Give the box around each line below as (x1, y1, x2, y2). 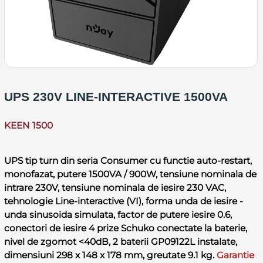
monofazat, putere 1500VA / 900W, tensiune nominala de (4, 168, 257, 180)
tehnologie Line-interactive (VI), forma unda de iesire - (4, 195, 243, 207)
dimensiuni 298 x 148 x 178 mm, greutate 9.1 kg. (4, 249, 217, 261)
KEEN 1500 (4, 119, 53, 131)
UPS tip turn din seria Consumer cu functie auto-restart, (4, 154, 252, 166)
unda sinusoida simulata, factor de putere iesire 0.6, (4, 208, 232, 220)
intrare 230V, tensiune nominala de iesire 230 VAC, (4, 181, 226, 193)
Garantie (216, 249, 254, 261)
